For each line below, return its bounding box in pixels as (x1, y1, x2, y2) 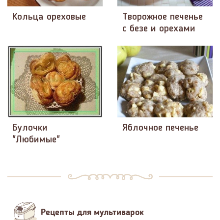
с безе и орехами (122, 24, 195, 34)
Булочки (12, 123, 48, 133)
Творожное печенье (122, 12, 203, 23)
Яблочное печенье (122, 123, 198, 133)
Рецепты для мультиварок (41, 206, 144, 218)
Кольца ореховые (12, 12, 86, 23)
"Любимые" (12, 135, 60, 145)
